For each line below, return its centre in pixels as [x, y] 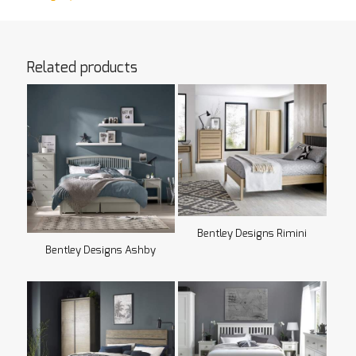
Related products [82, 69]
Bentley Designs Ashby [101, 250]
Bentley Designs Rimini [252, 234]
